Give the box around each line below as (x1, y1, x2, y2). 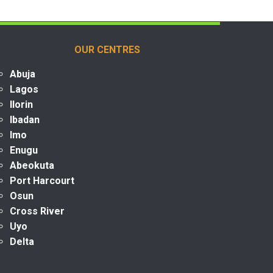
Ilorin (10, 98, 33, 110)
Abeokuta (10, 159, 54, 171)
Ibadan (10, 113, 40, 126)
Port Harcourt (10, 174, 74, 186)
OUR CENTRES (74, 43, 140, 55)
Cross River (10, 205, 65, 217)
